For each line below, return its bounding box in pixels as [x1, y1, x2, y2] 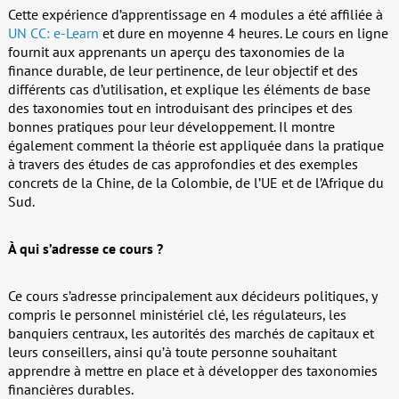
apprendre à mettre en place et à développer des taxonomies [7, 361, 378, 379]
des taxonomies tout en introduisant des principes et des [7, 98, 353, 117]
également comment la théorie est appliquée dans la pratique [7, 135, 384, 154]
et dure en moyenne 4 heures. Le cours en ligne [98, 23, 388, 42]
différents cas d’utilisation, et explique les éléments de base [7, 79, 370, 98]
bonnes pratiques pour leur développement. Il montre [7, 117, 335, 135]
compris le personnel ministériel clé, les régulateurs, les [7, 305, 346, 323]
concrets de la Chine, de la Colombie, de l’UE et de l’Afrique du [7, 173, 384, 191]
